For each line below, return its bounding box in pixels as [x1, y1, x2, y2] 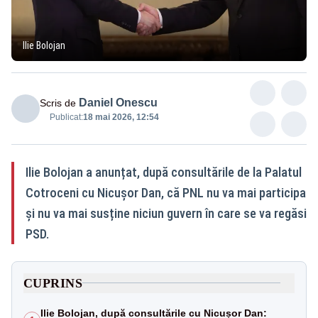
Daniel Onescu [79, 96, 158, 109]
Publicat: [50, 111, 83, 122]
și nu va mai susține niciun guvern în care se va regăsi [26, 205, 307, 221]
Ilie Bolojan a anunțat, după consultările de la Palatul [26, 164, 302, 180]
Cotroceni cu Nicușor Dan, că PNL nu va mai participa [26, 185, 306, 200]
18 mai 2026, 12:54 [83, 111, 159, 122]
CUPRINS [23, 275, 83, 290]
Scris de [40, 97, 76, 109]
